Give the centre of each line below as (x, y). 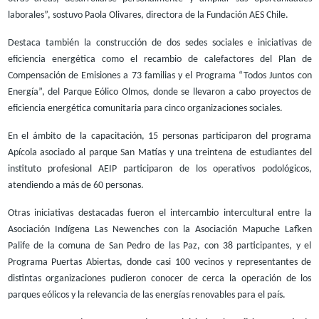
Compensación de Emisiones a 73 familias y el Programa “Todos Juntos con (159, 75)
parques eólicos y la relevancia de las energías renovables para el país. (146, 295)
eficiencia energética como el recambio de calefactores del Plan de (159, 59)
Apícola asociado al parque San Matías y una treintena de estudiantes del (159, 152)
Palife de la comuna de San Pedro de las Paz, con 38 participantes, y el (159, 246)
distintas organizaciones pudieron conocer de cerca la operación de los (159, 278)
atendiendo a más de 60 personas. (75, 185)
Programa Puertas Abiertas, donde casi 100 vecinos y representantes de (159, 262)
